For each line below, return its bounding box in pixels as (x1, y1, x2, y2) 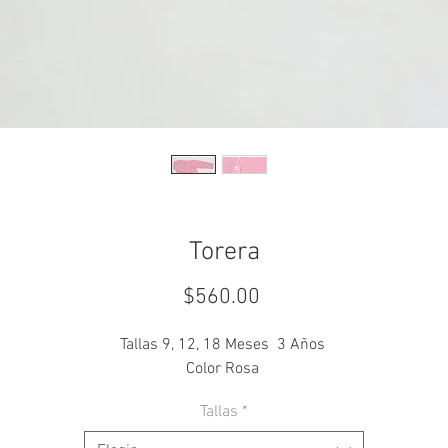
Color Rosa (185, 358, 263, 379)
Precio (259, 282, 318, 310)
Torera (188, 236, 260, 268)
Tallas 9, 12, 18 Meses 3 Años (119, 334, 329, 355)
